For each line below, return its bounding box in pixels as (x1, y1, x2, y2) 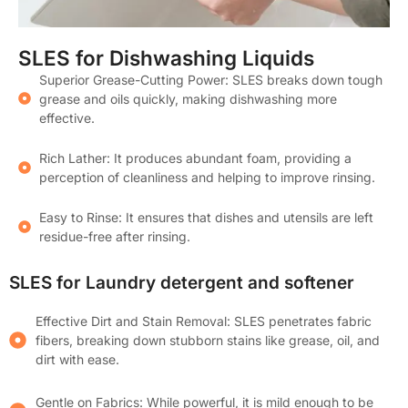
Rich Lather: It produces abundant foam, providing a (38, 149, 352, 166)
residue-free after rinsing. (38, 228, 190, 244)
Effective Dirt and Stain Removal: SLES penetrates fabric (35, 312, 372, 329)
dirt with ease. (35, 351, 119, 367)
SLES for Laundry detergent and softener (9, 271, 354, 293)
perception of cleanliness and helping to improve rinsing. (38, 168, 375, 185)
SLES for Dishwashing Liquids (18, 45, 314, 70)
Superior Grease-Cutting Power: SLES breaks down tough (38, 71, 382, 87)
